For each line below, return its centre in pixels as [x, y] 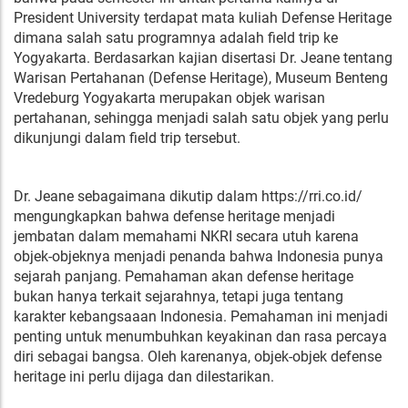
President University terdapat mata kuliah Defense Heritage [203, 17]
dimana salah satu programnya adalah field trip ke [176, 37]
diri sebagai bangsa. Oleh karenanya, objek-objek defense [198, 356]
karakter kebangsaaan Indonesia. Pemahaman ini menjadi [201, 316]
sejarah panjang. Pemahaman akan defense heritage [184, 276]
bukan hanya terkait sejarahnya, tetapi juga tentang [178, 296]
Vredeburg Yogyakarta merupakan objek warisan [169, 97]
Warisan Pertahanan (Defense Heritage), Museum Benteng [201, 77]
